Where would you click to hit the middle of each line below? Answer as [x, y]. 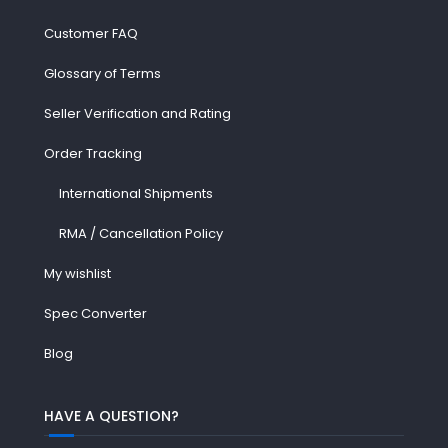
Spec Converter [95, 314]
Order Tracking [92, 154]
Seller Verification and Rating [137, 114]
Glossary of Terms [102, 74]
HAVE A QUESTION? [111, 416]
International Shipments [135, 194]
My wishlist [77, 274]
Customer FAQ [90, 34]
